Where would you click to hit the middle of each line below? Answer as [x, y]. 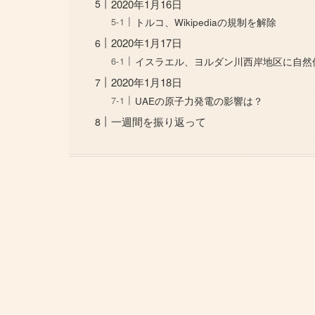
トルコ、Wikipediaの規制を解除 [206, 22]
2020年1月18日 [147, 82]
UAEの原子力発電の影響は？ [199, 101]
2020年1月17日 [147, 43]
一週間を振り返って [159, 122]
